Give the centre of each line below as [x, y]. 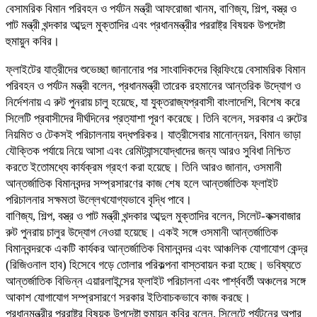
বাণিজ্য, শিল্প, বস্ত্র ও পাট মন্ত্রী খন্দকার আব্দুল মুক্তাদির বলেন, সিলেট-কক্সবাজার [153, 216]
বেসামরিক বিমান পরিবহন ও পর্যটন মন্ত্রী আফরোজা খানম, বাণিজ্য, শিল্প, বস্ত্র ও [151, 8]
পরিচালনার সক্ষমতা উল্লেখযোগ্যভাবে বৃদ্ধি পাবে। [99, 200]
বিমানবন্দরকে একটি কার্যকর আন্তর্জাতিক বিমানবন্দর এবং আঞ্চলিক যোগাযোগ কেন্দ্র [157, 248]
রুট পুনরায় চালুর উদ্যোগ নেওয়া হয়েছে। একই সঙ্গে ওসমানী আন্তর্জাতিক [142, 232]
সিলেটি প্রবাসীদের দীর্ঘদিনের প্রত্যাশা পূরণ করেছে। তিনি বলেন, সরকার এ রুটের [156, 118]
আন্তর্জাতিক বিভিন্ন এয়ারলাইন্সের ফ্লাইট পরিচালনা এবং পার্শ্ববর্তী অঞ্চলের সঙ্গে [156, 281]
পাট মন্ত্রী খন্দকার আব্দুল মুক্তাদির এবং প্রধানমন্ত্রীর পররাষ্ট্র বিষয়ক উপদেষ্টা [145, 25]
